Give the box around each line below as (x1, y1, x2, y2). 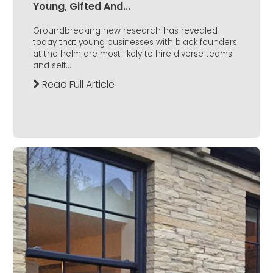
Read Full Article (40, 77, 115, 92)
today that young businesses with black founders (33, 37, 237, 49)
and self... (33, 60, 71, 72)
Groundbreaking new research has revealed (33, 25, 218, 37)
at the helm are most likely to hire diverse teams (33, 48, 232, 60)
